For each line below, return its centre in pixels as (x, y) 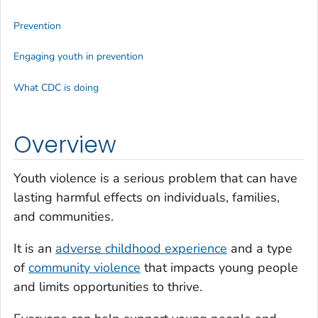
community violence (84, 268)
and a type (260, 249)
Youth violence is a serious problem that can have (155, 179)
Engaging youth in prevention (78, 57)
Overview (65, 144)
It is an (34, 249)
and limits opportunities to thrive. (108, 287)
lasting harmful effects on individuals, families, (147, 198)
